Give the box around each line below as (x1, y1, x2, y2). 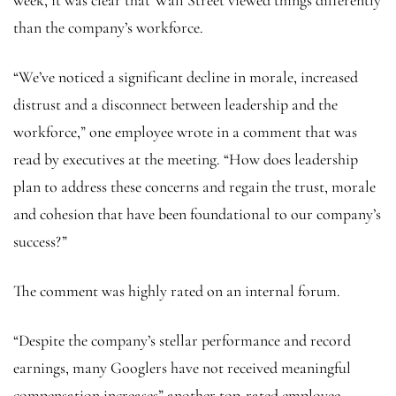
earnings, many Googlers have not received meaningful (13, 357, 351, 377)
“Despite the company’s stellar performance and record (13, 330, 351, 350)
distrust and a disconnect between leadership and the (13, 94, 338, 114)
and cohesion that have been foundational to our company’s (13, 203, 381, 224)
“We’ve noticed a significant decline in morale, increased (13, 66, 358, 87)
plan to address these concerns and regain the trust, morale (13, 176, 376, 196)
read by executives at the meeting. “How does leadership (13, 148, 358, 169)
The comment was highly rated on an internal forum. (13, 280, 340, 301)
